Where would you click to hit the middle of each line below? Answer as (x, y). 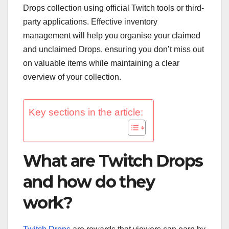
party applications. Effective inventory (90, 21)
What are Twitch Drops (113, 161)
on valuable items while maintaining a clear (101, 63)
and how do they (89, 181)
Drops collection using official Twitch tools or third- (113, 8)
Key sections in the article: (86, 112)
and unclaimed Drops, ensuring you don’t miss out (113, 49)
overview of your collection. (72, 77)
